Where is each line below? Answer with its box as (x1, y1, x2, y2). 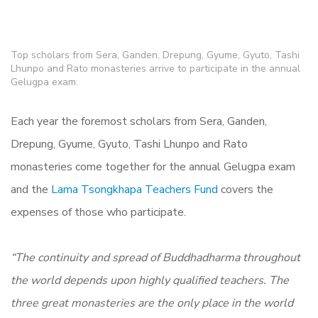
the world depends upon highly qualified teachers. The (11, 273, 289, 289)
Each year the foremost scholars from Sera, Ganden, (11, 114, 267, 130)
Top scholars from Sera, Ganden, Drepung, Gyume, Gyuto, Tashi (11, 48, 300, 62)
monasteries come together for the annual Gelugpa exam (11, 159, 295, 175)
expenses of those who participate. (11, 204, 189, 221)
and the (11, 182, 51, 198)
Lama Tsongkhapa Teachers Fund (51, 182, 218, 198)
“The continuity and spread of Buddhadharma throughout (11, 250, 300, 266)
